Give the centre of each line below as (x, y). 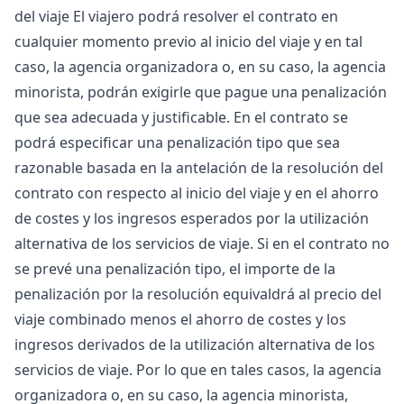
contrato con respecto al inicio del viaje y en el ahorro (197, 193)
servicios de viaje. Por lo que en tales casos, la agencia (198, 370)
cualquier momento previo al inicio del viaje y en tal (188, 41)
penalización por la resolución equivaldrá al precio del (198, 294)
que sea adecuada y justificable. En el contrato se (181, 117)
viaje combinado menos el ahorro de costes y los (180, 319)
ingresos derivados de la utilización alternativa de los (195, 344)
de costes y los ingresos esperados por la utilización (192, 218)
